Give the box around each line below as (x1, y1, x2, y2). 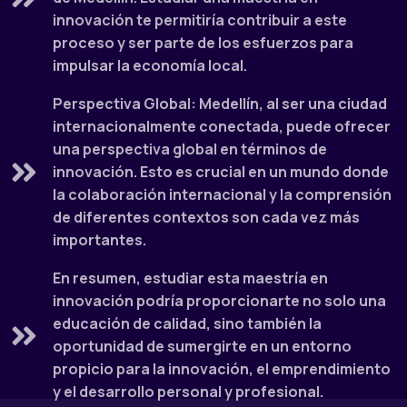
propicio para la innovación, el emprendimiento (53, 359, 392, 380)
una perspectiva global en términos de (53, 139, 328, 160)
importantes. (53, 230, 147, 251)
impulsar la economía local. (53, 55, 248, 76)
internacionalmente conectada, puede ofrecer (53, 116, 392, 137)
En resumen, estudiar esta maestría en (53, 268, 329, 289)
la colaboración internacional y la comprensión (53, 184, 392, 205)
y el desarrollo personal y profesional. (53, 382, 324, 402)
